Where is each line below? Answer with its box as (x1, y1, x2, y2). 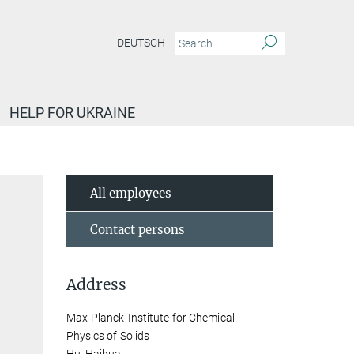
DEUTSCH (117, 36, 165, 50)
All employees (89, 186, 171, 201)
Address (66, 275, 126, 294)
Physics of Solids (66, 330, 150, 342)
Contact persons (89, 222, 185, 237)
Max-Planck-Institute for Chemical (66, 311, 235, 324)
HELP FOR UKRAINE (9, 104, 135, 121)
